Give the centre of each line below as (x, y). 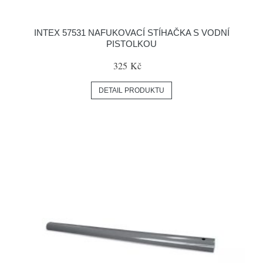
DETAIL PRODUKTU (131, 90)
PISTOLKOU (131, 44)
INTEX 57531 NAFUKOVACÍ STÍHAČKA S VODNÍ (131, 33)
